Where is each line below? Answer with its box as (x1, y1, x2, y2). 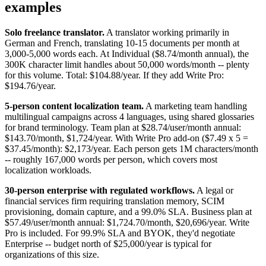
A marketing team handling (144, 100, 247, 111)
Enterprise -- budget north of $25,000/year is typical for (5, 238, 211, 249)
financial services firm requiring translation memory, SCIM (5, 195, 224, 206)
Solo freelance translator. (5, 27, 104, 37)
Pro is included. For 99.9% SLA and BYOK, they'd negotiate (5, 227, 235, 238)
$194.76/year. (5, 80, 56, 91)
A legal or (195, 185, 233, 195)
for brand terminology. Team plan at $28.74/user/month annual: (5, 122, 241, 132)
